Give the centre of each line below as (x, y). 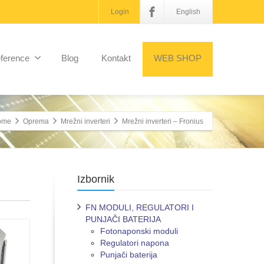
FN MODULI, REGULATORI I (140, 207)
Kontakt (116, 58)
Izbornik (96, 179)
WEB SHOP (178, 58)
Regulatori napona (135, 242)
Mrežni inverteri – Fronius (163, 122)
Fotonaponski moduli (139, 231)
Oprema (36, 122)
